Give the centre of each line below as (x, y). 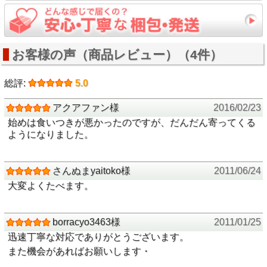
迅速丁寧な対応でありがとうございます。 (99, 237)
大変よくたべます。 (51, 185)
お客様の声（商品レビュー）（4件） (117, 55)
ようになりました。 (51, 134)
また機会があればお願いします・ (80, 251)
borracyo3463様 (86, 222)
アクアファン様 (86, 107)
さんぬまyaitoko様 (91, 170)
